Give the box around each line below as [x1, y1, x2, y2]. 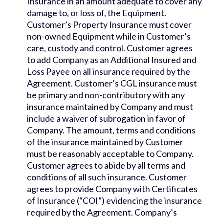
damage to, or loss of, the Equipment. [27, 7, 166, 19]
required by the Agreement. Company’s [27, 207, 177, 218]
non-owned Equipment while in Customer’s [27, 31, 191, 42]
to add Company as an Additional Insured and [27, 54, 197, 66]
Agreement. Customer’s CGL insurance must [27, 78, 197, 89]
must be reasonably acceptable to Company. [27, 148, 194, 159]
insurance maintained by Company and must [27, 101, 193, 112]
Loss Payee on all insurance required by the [27, 66, 190, 77]
